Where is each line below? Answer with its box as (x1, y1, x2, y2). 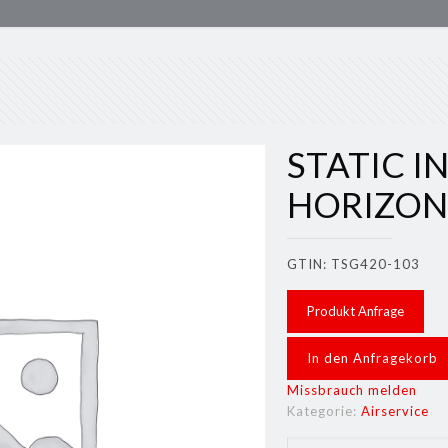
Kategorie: (287, 403, 362, 419)
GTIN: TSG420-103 (287, 256, 421, 272)
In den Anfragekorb (307, 350, 439, 366)
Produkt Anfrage (307, 303, 405, 319)
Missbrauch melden (287, 382, 418, 398)
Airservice (361, 403, 430, 419)
